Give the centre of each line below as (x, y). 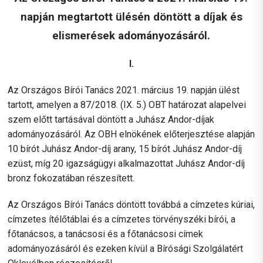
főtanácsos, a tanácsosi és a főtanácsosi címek (106, 234)
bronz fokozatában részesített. (71, 178)
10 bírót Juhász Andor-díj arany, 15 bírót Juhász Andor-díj (125, 149)
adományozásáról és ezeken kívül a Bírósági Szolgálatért (126, 248)
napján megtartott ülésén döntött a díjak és (131, 17)
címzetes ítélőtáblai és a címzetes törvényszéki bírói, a (122, 219)
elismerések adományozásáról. (131, 36)
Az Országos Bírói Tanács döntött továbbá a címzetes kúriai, (131, 204)
